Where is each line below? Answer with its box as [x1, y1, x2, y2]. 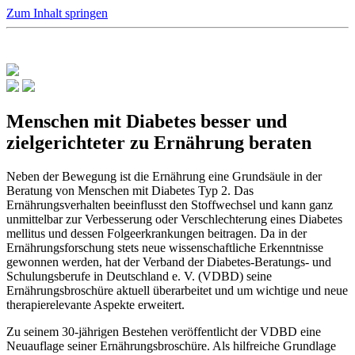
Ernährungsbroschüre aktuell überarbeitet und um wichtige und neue [6, 283, 348, 297]
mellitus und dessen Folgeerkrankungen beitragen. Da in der [6, 226, 307, 240]
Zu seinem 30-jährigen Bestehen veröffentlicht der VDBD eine [6, 324, 321, 338]
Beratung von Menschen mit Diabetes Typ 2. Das [6, 183, 254, 197]
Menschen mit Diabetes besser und [6, 110, 287, 132]
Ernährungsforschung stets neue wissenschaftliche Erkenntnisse [6, 240, 323, 254]
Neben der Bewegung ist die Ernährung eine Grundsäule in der [6, 169, 322, 183]
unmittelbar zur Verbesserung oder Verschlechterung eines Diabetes [6, 212, 342, 226]
